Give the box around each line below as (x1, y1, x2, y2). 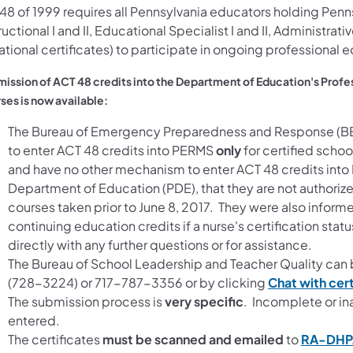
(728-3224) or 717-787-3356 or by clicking (8, 273, 268, 291)
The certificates (8, 330, 102, 347)
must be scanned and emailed (102, 330, 284, 347)
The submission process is (8, 292, 165, 310)
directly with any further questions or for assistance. (8, 236, 312, 253)
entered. (8, 311, 60, 329)
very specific (165, 292, 243, 310)
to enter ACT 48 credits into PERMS (8, 141, 216, 158)
